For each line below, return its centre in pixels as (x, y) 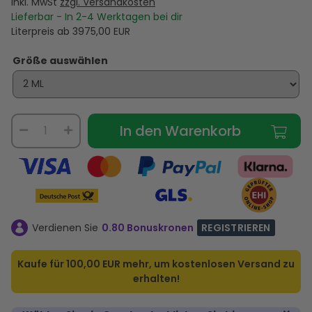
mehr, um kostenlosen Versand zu (208, 264)
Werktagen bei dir (139, 16)
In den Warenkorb (180, 131)
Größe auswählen (60, 60)
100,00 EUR (93, 264)
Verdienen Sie (65, 227)
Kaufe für (42, 264)
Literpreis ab (41, 31)
